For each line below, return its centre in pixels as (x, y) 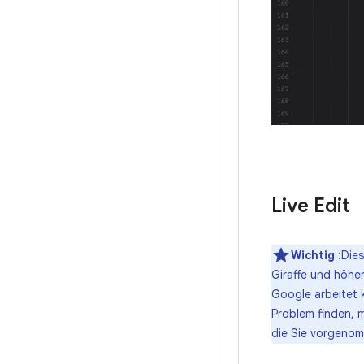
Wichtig (313, 255)
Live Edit (311, 205)
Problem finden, (314, 313)
